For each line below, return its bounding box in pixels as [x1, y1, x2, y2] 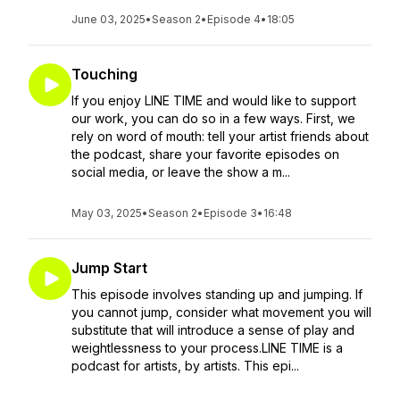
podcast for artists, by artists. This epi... [71, 358, 299, 373]
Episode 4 [207, 12, 261, 26]
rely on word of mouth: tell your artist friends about [71, 129, 369, 144]
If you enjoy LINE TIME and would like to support [71, 93, 356, 108]
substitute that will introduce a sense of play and [71, 322, 354, 337]
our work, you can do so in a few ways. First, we [71, 111, 355, 126]
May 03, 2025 [71, 206, 142, 220]
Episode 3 [204, 206, 257, 220]
